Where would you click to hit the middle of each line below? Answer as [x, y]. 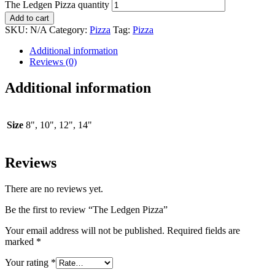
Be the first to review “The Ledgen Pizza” [86, 210]
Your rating [28, 263]
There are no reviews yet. [54, 189]
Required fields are [203, 231]
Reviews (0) [53, 61]
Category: [69, 29]
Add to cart [29, 18]
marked [21, 242]
